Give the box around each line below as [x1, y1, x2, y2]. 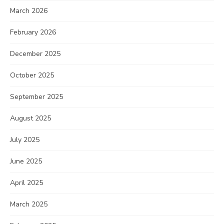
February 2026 [10, 27, 56, 37]
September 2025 [10, 91, 63, 101]
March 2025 [10, 199, 47, 209]
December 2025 [10, 48, 60, 58]
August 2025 [10, 113, 51, 123]
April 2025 [10, 177, 43, 187]
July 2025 [10, 134, 39, 144]
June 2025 [10, 156, 42, 166]
